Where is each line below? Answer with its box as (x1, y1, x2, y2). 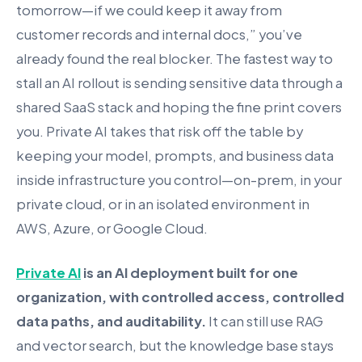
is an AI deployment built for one (81, 264, 298, 282)
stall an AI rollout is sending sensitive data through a (16, 74, 343, 92)
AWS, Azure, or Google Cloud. (16, 220, 208, 238)
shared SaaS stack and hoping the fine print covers (16, 99, 342, 116)
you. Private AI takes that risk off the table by (16, 123, 303, 141)
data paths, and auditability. (16, 313, 206, 330)
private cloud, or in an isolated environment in (16, 196, 309, 213)
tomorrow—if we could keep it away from (16, 2, 282, 19)
